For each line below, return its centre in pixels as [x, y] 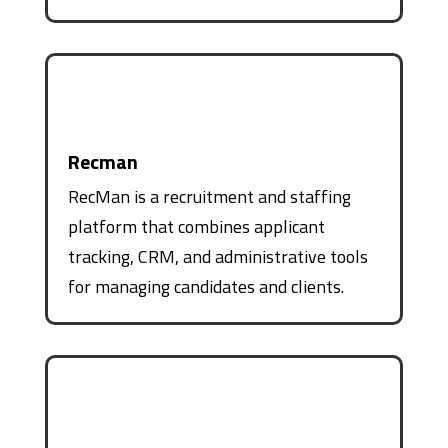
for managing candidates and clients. [205, 286]
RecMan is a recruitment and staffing [209, 196]
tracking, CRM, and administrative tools [217, 256]
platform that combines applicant [196, 226]
